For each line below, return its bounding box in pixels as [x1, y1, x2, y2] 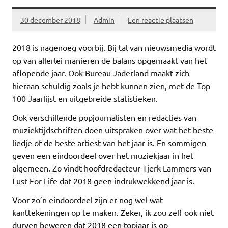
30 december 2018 [20, 15, 80, 24]
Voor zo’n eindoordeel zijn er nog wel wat [12, 194, 163, 205]
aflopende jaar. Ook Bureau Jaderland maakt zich [12, 68, 189, 78]
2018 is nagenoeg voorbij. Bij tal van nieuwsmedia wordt [12, 42, 216, 53]
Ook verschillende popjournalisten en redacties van [12, 112, 196, 123]
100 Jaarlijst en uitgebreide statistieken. [12, 93, 158, 104]
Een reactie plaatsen [128, 15, 194, 24]
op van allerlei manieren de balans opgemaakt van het [12, 55, 207, 66]
